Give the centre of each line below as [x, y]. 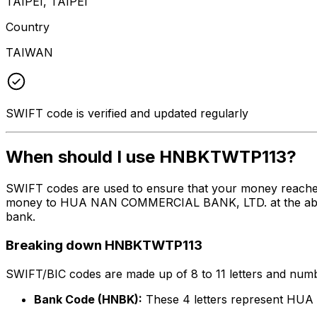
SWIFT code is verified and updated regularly [127, 113]
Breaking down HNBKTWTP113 [104, 246]
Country [28, 27]
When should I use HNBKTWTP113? [151, 157]
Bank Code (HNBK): [88, 299]
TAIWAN [29, 52]
